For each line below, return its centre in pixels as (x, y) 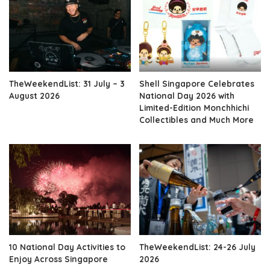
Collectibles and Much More (196, 119)
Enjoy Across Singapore (58, 259)
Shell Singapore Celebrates (197, 83)
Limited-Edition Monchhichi (194, 107)
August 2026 (34, 95)
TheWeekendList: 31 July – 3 (67, 83)
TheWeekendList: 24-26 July (197, 247)
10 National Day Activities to (67, 247)
